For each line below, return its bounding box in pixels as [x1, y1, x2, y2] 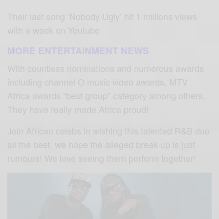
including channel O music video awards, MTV [7, 75, 188, 88]
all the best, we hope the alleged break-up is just [7, 138, 196, 151]
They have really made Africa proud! [7, 103, 149, 116]
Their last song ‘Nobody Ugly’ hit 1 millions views [7, 10, 197, 23]
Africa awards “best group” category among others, [7, 89, 206, 102]
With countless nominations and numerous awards [7, 62, 204, 75]
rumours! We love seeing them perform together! [7, 152, 197, 165]
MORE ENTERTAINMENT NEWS [7, 44, 149, 58]
